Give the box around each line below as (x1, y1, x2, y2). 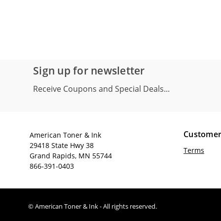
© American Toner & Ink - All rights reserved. (28, 202, 157, 211)
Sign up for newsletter (33, 64, 145, 78)
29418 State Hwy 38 (30, 141, 94, 150)
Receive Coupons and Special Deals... (33, 83, 170, 95)
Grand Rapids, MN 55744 (30, 151, 112, 161)
